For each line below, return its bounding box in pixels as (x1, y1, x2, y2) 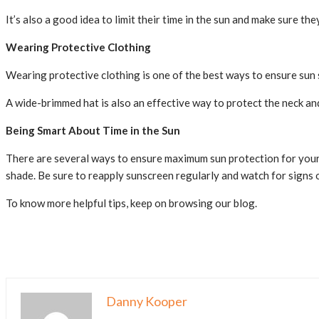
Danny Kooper (106, 293, 187, 310)
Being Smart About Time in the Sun (6, 124, 180, 137)
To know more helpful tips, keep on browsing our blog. (6, 197, 257, 210)
